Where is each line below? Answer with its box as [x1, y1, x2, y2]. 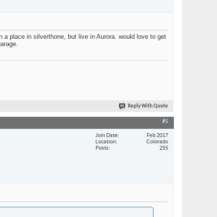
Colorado [146, 138, 168, 144]
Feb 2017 [147, 132, 168, 138]
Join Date [95, 132, 118, 138]
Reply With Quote [128, 104, 168, 109]
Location [95, 138, 116, 144]
